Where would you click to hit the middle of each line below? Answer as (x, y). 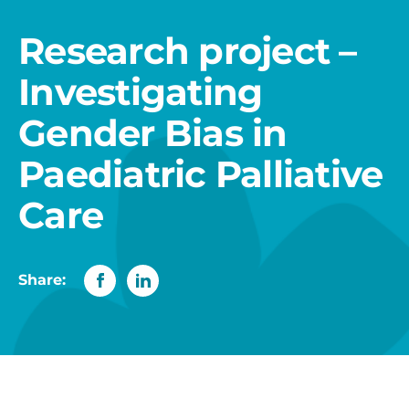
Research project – (188, 50)
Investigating (141, 91)
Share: (42, 280)
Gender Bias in (153, 132)
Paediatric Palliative (201, 173)
